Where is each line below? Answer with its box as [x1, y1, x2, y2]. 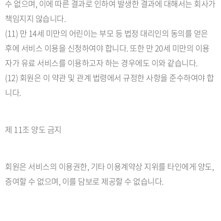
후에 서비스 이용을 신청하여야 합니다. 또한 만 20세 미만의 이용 [5, 42, 210, 54]
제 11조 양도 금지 [5, 123, 62, 135]
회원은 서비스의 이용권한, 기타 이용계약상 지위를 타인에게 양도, [5, 160, 214, 172]
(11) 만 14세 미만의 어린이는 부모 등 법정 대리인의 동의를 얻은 [5, 27, 208, 39]
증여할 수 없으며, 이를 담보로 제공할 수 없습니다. [5, 175, 164, 187]
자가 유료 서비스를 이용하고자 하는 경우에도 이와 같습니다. [5, 57, 198, 69]
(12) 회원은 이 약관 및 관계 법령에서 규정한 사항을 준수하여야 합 [5, 72, 214, 83]
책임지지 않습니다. [5, 12, 66, 24]
